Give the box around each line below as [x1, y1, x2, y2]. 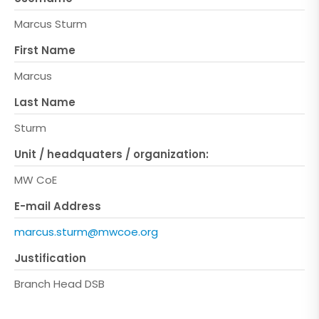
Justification [14, 251, 86, 266]
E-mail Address [14, 199, 101, 214]
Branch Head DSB [14, 276, 105, 291]
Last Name [14, 95, 75, 110]
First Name [14, 43, 75, 58]
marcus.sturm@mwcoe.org [14, 224, 158, 239]
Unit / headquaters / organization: [14, 147, 209, 162]
